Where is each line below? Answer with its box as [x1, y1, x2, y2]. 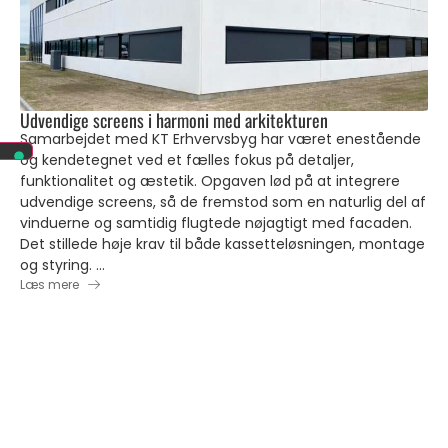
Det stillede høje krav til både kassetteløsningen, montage [20, 234, 425, 254]
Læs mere [20, 276, 79, 293]
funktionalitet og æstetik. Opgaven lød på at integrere [20, 171, 400, 191]
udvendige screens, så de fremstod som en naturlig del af [20, 192, 426, 212]
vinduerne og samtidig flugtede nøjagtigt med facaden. [20, 213, 412, 233]
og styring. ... [20, 255, 105, 275]
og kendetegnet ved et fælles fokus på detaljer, [20, 150, 354, 170]
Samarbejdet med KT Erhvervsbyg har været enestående [20, 129, 421, 149]
